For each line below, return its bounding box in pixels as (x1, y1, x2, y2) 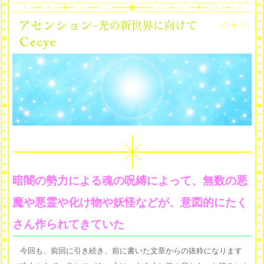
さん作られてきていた (12, 218, 124, 231)
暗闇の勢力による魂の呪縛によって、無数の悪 (12, 174, 247, 187)
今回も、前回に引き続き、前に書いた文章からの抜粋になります (12, 246, 242, 256)
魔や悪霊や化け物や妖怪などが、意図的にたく (12, 196, 247, 209)
